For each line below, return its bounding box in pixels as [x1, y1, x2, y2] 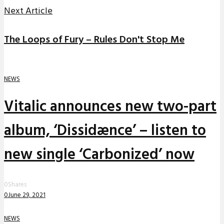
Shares [8, 179, 26, 190]
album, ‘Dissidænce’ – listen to [4, 119, 206, 143]
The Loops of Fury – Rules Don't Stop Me [4, 31, 184, 48]
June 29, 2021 [8, 190, 45, 201]
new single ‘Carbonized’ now [4, 143, 194, 167]
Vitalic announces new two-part [4, 95, 216, 119]
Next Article [4, 4, 52, 19]
